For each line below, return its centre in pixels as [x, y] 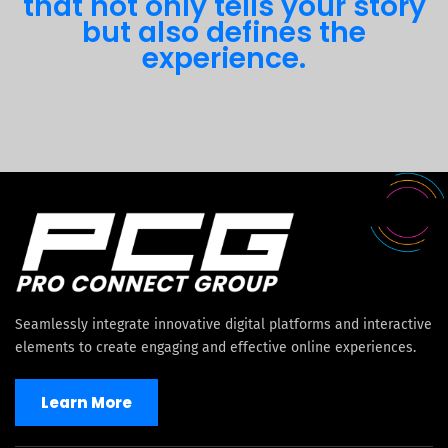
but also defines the [224, 33]
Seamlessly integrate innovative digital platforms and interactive [223, 325]
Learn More [86, 403]
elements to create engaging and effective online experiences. [215, 348]
